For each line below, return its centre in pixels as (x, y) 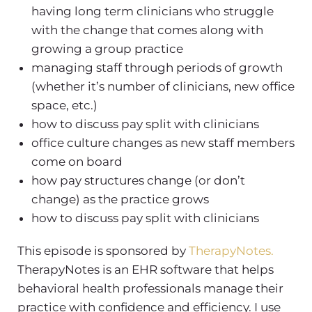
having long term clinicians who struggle (153, 11)
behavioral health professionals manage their (150, 288)
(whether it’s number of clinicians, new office (163, 86)
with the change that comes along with (147, 30)
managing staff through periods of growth (157, 67)
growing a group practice (107, 48)
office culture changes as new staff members (163, 142)
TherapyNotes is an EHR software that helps (146, 269)
